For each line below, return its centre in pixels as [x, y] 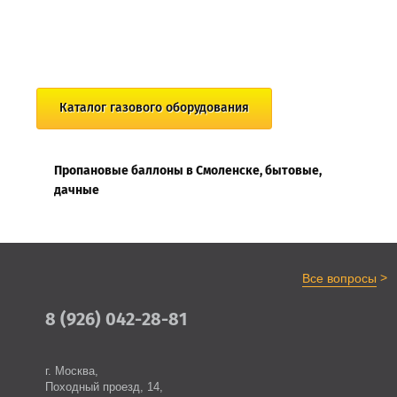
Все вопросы [339, 278]
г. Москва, [72, 370]
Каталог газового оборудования [155, 108]
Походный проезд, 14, [105, 386]
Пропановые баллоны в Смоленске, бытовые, [188, 171]
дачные [77, 190]
